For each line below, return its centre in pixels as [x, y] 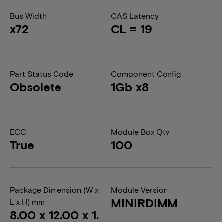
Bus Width [28, 16]
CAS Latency [135, 16]
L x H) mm [27, 201]
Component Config [146, 74]
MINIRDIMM [144, 202]
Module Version [139, 190]
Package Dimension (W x [54, 190]
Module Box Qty [140, 132]
